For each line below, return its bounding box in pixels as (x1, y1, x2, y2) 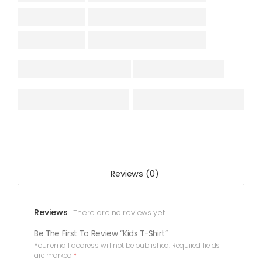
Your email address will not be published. (34, 241, 171, 251)
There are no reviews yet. (73, 207, 166, 218)
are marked (34, 251, 74, 261)
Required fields (172, 241, 220, 251)
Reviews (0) (111, 168, 159, 180)
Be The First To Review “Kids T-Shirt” (34, 228, 168, 240)
